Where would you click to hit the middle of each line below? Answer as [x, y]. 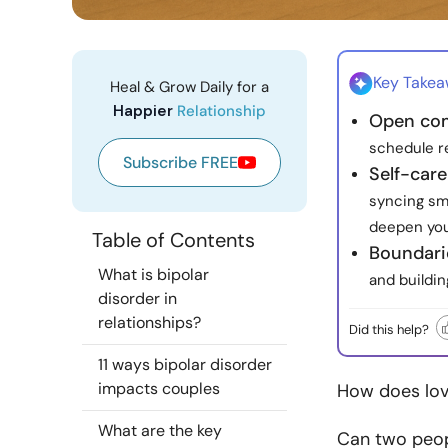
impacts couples [159, 388]
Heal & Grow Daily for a [189, 87]
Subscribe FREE [180, 162]
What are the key [160, 430]
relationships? [149, 322]
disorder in [137, 298]
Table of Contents [173, 240]
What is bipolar [153, 274]
